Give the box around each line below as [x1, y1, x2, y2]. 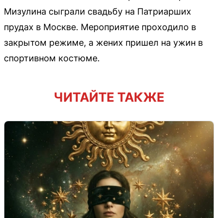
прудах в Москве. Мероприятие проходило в [4, 22, 196, 32]
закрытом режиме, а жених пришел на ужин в [4, 37, 203, 48]
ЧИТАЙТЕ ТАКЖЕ [54, 90, 164, 105]
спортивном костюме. [4, 53, 100, 63]
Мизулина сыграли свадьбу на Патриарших [4, 6, 191, 17]
